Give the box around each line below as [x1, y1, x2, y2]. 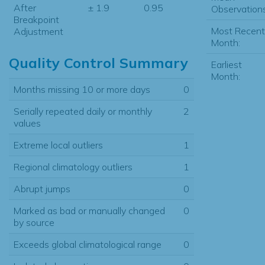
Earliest [211, 58, 242, 70]
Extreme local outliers [14, 138, 103, 151]
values [14, 117, 41, 129]
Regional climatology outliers [14, 160, 132, 173]
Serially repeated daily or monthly [14, 105, 152, 117]
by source [14, 216, 54, 228]
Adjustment [14, 25, 63, 37]
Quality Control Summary [9, 53, 188, 72]
